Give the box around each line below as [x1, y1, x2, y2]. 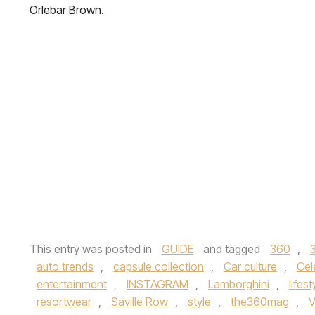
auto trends [37, 259, 94, 274]
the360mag [231, 294, 289, 309]
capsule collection [113, 259, 204, 274]
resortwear [37, 294, 91, 309]
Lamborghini [208, 276, 269, 291]
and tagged [200, 241, 263, 256]
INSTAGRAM [127, 276, 188, 291]
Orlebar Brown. [30, 2, 104, 17]
